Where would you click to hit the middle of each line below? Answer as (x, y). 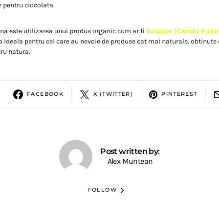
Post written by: (130, 151)
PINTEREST (179, 94)
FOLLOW (102, 190)
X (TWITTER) (113, 94)
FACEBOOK (45, 94)
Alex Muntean (130, 161)
